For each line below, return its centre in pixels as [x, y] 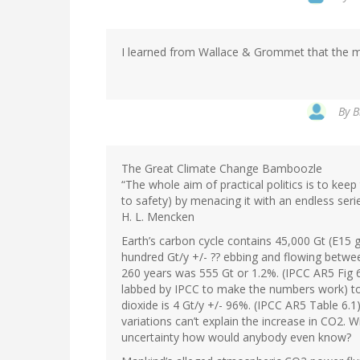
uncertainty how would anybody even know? [236, 337]
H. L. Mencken [158, 217]
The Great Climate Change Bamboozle [222, 169]
